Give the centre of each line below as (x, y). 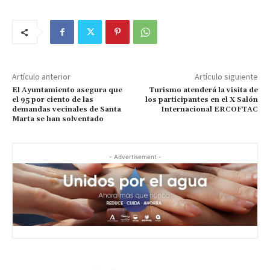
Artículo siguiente (226, 77)
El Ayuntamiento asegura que (67, 90)
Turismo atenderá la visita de (203, 90)
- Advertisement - (135, 157)
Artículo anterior (41, 77)
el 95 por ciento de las (53, 100)
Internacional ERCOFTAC (209, 110)
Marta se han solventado (58, 119)
